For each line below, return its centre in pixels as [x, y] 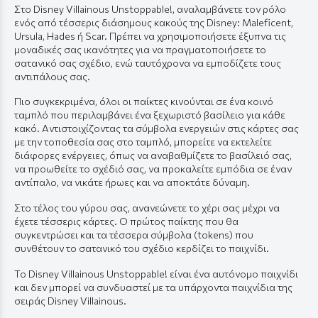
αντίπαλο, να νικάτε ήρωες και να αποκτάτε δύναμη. [132, 182]
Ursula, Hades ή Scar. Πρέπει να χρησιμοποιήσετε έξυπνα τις [150, 35]
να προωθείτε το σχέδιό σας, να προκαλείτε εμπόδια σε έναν [153, 169]
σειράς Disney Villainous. [70, 300]
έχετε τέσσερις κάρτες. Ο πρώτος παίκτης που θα [126, 221]
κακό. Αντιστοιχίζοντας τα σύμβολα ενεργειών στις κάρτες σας [157, 128]
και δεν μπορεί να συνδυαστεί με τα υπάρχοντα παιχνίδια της [153, 287]
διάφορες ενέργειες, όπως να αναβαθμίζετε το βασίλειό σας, [153, 155]
